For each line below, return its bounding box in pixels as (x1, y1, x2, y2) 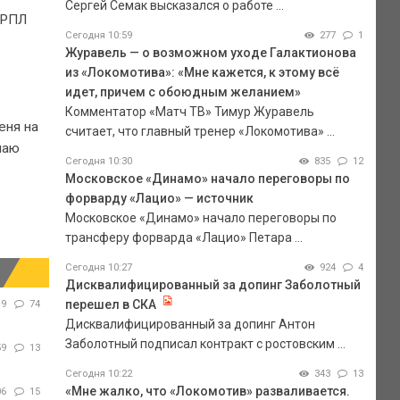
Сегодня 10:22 (64, 367, 132, 379)
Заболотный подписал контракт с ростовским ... (64, 336, 346, 351)
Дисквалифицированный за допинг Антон (64, 316, 315, 331)
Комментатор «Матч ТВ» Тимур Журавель (64, 104, 314, 119)
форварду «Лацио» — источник (64, 190, 254, 205)
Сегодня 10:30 (64, 154, 132, 167)
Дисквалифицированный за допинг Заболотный (64, 277, 361, 292)
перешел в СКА (64, 296, 159, 312)
